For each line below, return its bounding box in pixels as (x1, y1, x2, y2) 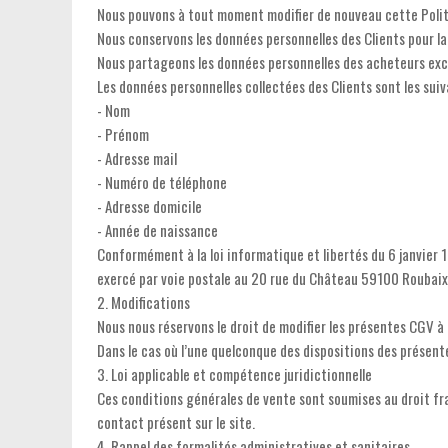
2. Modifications (97, 291, 190, 313)
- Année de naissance (97, 219, 218, 241)
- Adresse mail (97, 147, 177, 169)
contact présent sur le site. (97, 411, 255, 433)
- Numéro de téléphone (97, 171, 227, 193)
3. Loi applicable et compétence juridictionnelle (97, 363, 372, 385)
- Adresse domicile (97, 195, 202, 217)
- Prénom (97, 123, 149, 145)
